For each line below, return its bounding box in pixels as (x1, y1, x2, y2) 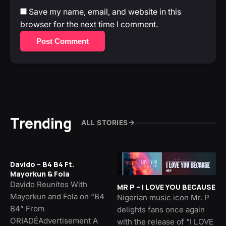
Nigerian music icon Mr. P (117, 193, 209, 203)
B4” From (10, 203, 44, 213)
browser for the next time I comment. (20, 19, 158, 29)
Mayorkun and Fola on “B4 (10, 191, 104, 201)
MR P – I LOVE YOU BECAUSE (117, 182, 215, 192)
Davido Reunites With (10, 179, 87, 189)
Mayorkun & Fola (10, 168, 70, 179)
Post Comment (36, 36, 89, 45)
